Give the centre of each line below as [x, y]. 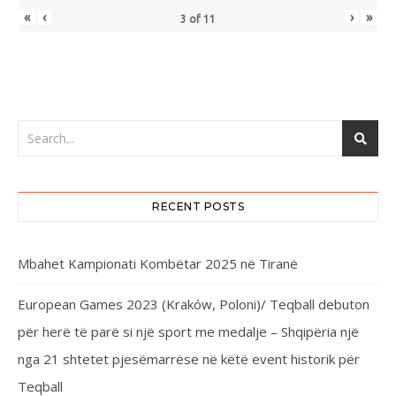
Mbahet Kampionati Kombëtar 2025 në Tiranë [158, 263]
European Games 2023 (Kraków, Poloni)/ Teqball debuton [194, 304]
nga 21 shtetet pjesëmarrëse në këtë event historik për [189, 358]
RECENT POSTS [198, 206]
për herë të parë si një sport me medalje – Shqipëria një [188, 331]
